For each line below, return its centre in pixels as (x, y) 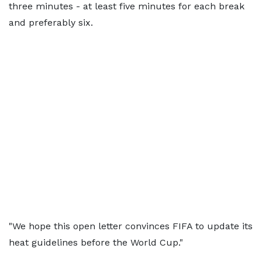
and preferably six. (51, 22)
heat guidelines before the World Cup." (96, 242)
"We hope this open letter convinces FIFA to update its (131, 226)
